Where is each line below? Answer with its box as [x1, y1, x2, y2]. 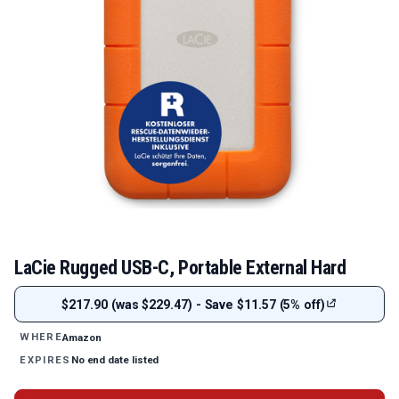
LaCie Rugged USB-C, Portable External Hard [14, 256, 346, 279]
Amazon [62, 330, 102, 344]
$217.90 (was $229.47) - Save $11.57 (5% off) [61, 297, 325, 312]
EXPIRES [20, 354, 71, 366]
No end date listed [70, 354, 159, 367]
